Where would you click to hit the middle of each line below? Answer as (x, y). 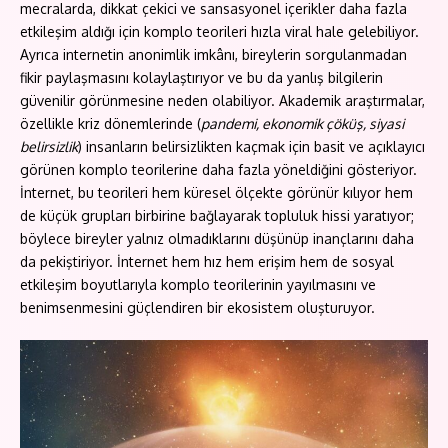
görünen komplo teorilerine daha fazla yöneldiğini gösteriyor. (218, 169)
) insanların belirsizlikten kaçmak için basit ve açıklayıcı (251, 146)
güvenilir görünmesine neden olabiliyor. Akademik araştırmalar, (222, 100)
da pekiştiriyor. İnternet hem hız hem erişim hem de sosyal (207, 261)
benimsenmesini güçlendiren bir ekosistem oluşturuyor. (197, 307)
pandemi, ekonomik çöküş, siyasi (302, 123)
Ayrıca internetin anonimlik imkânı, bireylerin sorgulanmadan (213, 54)
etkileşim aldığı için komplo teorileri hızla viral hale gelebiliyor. (219, 31)
